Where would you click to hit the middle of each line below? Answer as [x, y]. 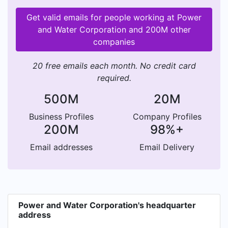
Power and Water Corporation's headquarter [107, 205]
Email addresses [61, 147]
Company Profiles [167, 117]
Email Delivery [167, 147]
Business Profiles [61, 117]
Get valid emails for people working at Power [114, 17]
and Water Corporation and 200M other [114, 30]
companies [114, 42]
